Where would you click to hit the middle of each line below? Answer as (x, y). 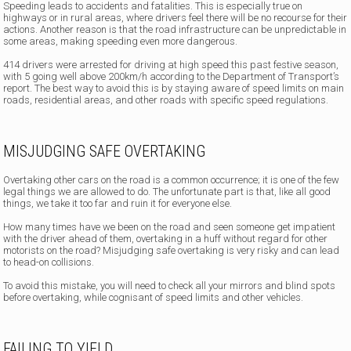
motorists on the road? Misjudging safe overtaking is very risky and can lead (172, 251)
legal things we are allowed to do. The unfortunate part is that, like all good (167, 192)
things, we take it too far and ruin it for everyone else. (118, 204)
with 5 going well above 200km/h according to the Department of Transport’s (172, 77)
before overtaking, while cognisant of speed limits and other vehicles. (154, 298)
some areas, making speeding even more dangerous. (121, 42)
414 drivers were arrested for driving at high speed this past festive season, (171, 65)
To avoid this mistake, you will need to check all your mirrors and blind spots (170, 286)
